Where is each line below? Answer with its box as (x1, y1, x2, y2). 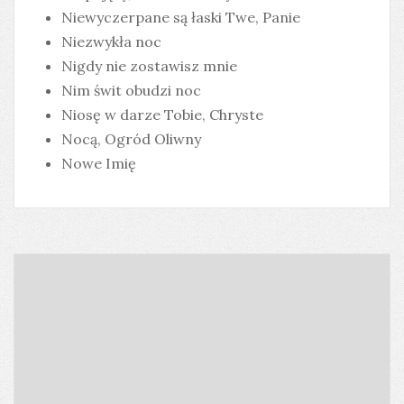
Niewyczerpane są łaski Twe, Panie (61, 8, 300, 26)
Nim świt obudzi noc (61, 81, 201, 99)
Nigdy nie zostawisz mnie (61, 57, 237, 75)
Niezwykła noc (61, 32, 161, 50)
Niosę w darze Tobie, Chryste (61, 106, 263, 124)
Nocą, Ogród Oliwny (61, 130, 201, 148)
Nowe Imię (61, 154, 136, 172)
